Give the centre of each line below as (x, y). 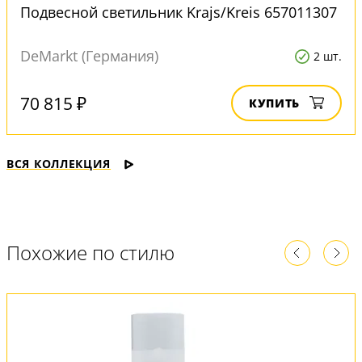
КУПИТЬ (274, 103)
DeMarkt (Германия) (89, 56)
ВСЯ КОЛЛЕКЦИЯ (59, 164)
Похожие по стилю (90, 253)
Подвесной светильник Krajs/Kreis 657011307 (179, 12)
